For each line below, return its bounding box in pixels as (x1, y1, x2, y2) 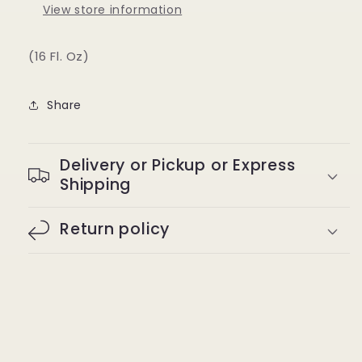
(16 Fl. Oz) (28, 48, 90, 65)
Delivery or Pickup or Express (60, 154, 296, 177)
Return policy (60, 218, 170, 241)
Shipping (60, 174, 132, 196)
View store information (43, 2, 183, 19)
